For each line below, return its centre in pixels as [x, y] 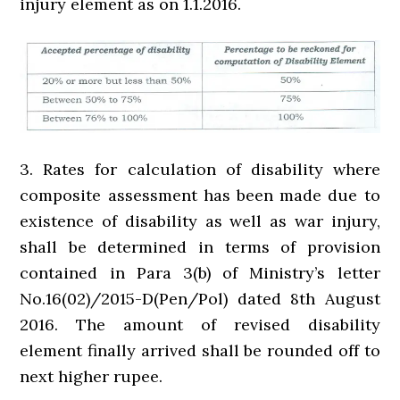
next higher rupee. [92, 377]
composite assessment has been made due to [200, 196]
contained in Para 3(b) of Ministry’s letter [200, 273]
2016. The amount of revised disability [200, 325]
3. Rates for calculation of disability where [200, 170]
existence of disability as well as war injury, [200, 221]
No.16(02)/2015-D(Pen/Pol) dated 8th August [200, 299]
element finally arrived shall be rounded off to [200, 351]
